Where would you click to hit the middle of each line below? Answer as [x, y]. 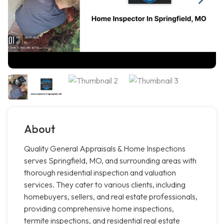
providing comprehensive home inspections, [99, 209]
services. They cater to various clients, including [105, 185]
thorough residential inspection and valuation [100, 173]
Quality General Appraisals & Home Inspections [105, 149]
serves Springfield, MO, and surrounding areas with [110, 161]
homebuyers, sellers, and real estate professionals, [111, 197]
